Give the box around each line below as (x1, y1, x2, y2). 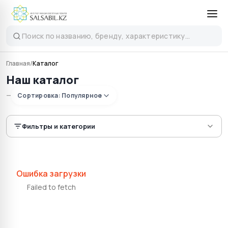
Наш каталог (6, 72, 79, 88)
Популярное (62, 91, 102, 100)
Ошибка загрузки (16, 168, 86, 179)
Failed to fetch (26, 182, 76, 192)
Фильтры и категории (22, 122, 95, 131)
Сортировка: (17, 91, 62, 100)
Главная (6, 59, 30, 68)
